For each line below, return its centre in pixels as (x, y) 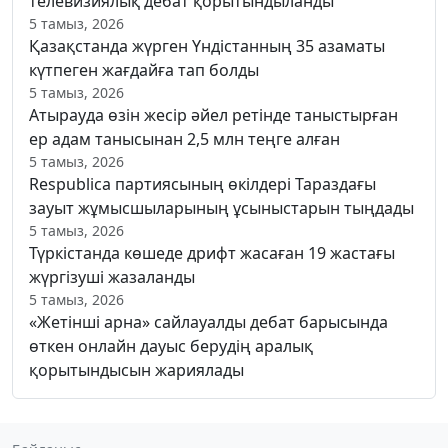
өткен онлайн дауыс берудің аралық (171, 345)
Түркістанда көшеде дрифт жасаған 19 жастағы (212, 252)
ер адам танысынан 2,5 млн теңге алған (184, 138)
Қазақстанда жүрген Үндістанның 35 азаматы (207, 45)
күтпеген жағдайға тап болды (144, 69)
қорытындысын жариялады (136, 369)
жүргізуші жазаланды (112, 276)
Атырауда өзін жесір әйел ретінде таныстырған (213, 114)
